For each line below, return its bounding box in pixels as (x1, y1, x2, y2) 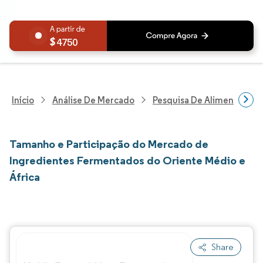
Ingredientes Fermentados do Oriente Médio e (9, 153, 245, 167)
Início (12, 94, 34, 106)
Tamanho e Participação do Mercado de (9, 137, 208, 151)
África (9, 170, 40, 184)
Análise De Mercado (52, 94, 134, 106)
